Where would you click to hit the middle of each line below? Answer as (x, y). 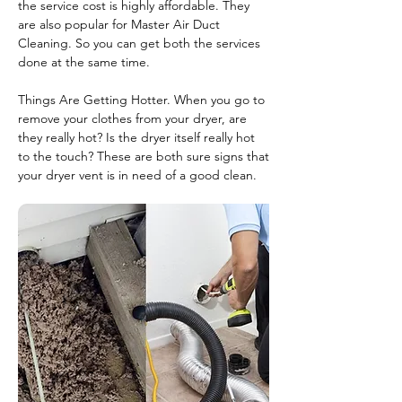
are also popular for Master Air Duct (119, 24)
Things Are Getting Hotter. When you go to (141, 100)
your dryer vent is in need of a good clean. (137, 175)
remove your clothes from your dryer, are (132, 118)
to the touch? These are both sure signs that (144, 156)
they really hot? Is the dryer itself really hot (136, 137)
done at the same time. (84, 62)
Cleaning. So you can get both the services (139, 43)
